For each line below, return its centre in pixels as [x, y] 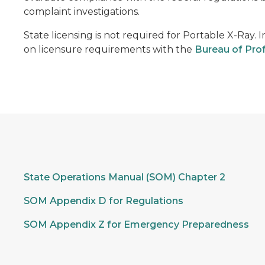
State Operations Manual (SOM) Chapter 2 [124, 177]
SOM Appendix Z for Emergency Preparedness [136, 224]
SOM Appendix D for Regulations [103, 201]
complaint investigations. [81, 12]
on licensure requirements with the [109, 49]
